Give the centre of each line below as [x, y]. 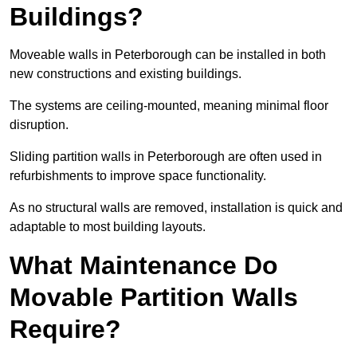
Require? [65, 330]
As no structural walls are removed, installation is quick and [176, 208]
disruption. [39, 125]
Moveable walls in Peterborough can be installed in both [168, 55]
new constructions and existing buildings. [126, 74]
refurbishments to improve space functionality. [138, 176]
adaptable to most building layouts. [108, 227]
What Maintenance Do [144, 266]
